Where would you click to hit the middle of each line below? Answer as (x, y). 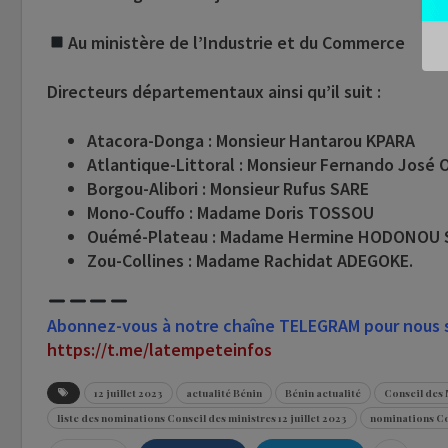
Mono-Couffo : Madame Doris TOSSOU (230, 213)
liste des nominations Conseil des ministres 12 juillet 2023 (202, 418)
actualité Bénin (224, 393)
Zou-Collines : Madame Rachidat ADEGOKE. (250, 261)
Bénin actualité (323, 393)
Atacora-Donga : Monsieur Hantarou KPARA (251, 141)
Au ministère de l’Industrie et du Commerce (236, 43)
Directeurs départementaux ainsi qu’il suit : (214, 92)
